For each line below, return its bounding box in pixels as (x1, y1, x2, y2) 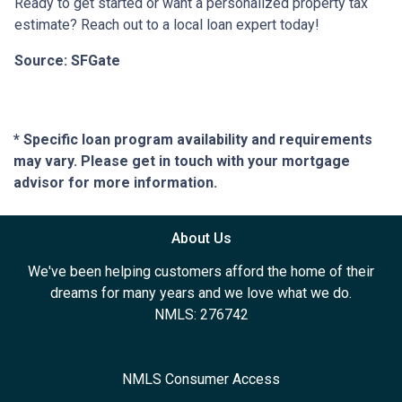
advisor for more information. (13, 174, 217, 192)
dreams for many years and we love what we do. (50, 284, 352, 302)
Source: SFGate (14, 52, 120, 70)
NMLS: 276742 (153, 306, 249, 324)
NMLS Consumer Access (122, 371, 280, 389)
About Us (170, 230, 232, 248)
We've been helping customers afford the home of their (28, 263, 374, 281)
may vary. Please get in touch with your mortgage (13, 153, 350, 170)
